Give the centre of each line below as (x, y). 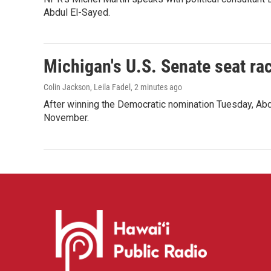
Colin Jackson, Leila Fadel (87, 87)
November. (66, 118)
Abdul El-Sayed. (77, 13)
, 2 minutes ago (156, 87)
